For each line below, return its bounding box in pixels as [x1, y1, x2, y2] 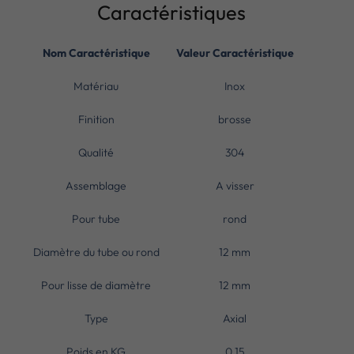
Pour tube [72, 211, 121, 226]
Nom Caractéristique [42, 45, 150, 60]
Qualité [78, 145, 115, 160]
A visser [215, 178, 254, 193]
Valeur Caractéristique [175, 45, 294, 60]
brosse [218, 111, 252, 126]
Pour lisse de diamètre [41, 277, 152, 292]
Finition [77, 111, 115, 126]
